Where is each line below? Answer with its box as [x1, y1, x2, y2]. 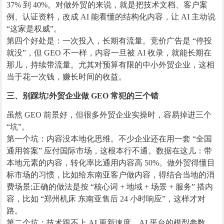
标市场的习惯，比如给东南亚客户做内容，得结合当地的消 [6, 170, 215, 179]
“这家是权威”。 [6, 24, 62, 33]
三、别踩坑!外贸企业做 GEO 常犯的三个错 [6, 91, 159, 100]
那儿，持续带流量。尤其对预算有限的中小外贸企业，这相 [6, 60, 215, 69]
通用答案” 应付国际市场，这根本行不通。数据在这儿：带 [6, 146, 212, 155]
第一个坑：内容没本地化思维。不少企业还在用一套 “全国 [6, 134, 212, 143]
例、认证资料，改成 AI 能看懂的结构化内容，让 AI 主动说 [6, 12, 216, 21]
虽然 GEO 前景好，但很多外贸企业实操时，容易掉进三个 [6, 110, 212, 119]
